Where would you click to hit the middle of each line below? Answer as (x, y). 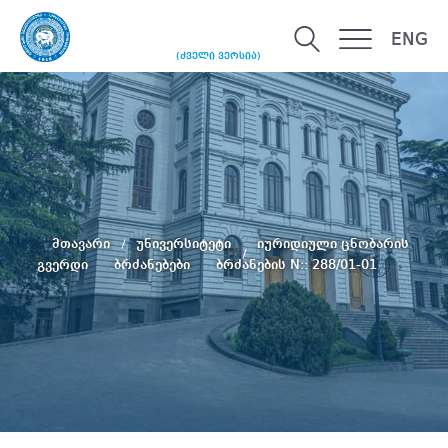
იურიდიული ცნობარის (332, 243)
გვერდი (64, 264)
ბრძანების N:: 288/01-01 (308, 264)
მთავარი (82, 243)
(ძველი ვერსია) (218, 56)
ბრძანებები (154, 264)
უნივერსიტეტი (185, 243)
